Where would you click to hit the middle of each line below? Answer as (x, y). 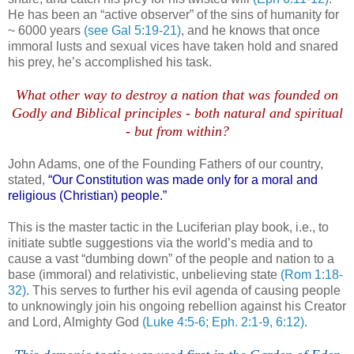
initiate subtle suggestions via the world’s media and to (160, 243)
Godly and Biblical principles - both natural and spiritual (177, 113)
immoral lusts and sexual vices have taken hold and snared (173, 46)
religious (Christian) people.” (87, 195)
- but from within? (177, 131)
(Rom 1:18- (312, 274)
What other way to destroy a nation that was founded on (177, 94)
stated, (28, 179)
